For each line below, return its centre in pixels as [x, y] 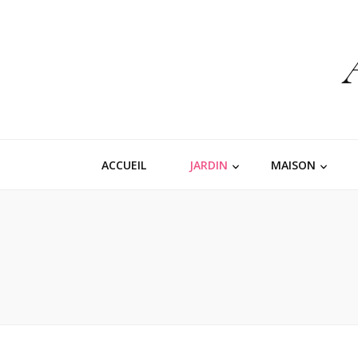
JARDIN [209, 165]
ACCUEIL [124, 165]
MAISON [293, 165]
